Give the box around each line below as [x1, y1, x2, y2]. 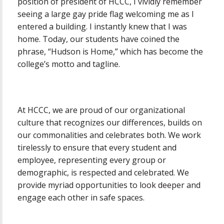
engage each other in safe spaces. [17, 192, 144, 203]
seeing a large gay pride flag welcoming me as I [17, 8, 194, 19]
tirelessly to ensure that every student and [17, 142, 176, 153]
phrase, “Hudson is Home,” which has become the [17, 45, 203, 57]
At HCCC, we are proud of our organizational [17, 104, 185, 116]
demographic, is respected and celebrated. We [17, 167, 189, 178]
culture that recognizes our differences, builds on [17, 117, 202, 128]
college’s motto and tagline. [17, 58, 120, 69]
